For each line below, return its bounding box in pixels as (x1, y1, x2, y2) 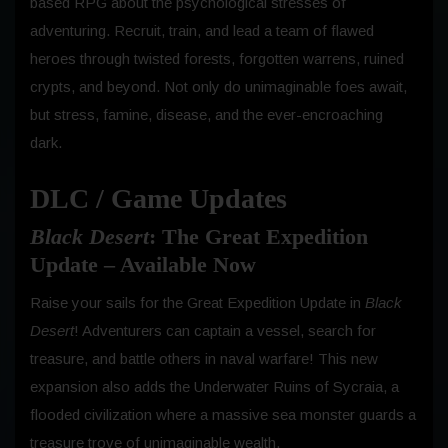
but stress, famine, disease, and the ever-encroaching (30, 105, 383, 123)
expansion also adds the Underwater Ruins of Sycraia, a (30, 377, 399, 395)
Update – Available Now (30, 251, 256, 277)
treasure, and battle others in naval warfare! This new (30, 349, 378, 367)
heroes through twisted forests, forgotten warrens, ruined (30, 49, 404, 67)
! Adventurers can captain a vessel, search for (74, 321, 376, 339)
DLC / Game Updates (30, 182, 287, 214)
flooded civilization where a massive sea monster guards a (30, 405, 416, 423)
